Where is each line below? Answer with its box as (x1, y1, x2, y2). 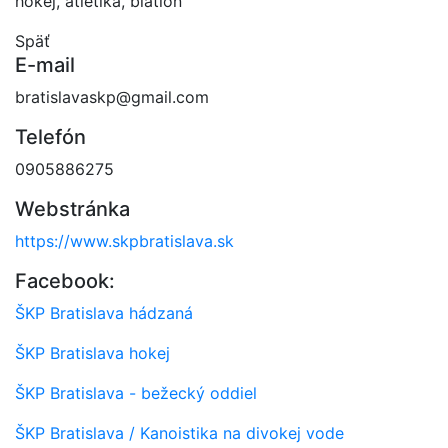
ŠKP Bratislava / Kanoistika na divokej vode (15, 422, 344, 443)
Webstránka (15, 196, 130, 221)
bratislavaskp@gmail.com (15, 86, 209, 107)
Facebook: (15, 268, 115, 293)
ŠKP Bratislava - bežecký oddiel (15, 382, 257, 403)
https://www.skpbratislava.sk (15, 230, 234, 251)
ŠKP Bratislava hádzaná (15, 302, 193, 323)
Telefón (15, 124, 86, 149)
